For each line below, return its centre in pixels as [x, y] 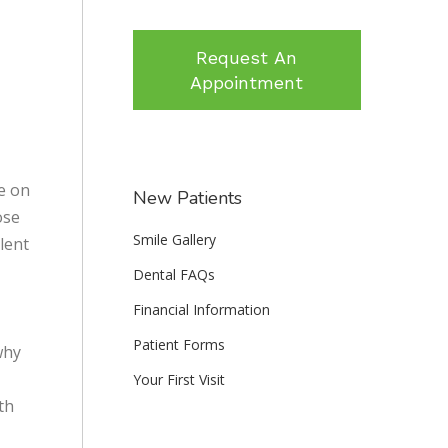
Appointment [247, 82]
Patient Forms [178, 344]
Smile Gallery [174, 239]
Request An [247, 57]
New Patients [187, 198]
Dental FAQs [173, 274]
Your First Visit [178, 379]
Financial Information [201, 309]
